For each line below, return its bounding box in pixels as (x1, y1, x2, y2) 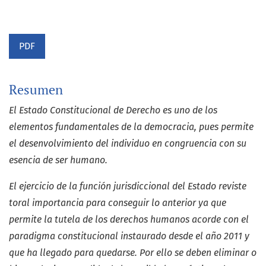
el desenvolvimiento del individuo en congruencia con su (9, 138, 246, 150)
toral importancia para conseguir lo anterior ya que (9, 197, 226, 209)
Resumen (9, 81, 63, 99)
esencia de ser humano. (9, 154, 107, 166)
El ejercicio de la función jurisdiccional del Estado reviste (9, 180, 246, 192)
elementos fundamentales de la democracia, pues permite (9, 121, 254, 133)
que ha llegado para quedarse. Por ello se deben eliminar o (9, 247, 256, 259)
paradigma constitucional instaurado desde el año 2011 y (9, 230, 249, 242)
